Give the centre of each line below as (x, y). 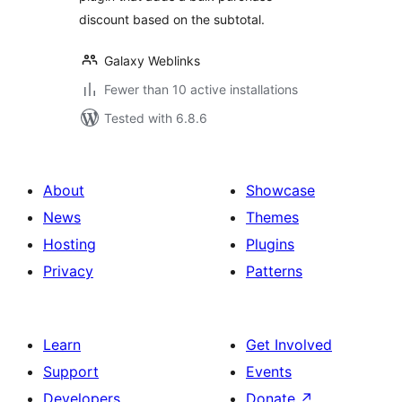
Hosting (70, 244)
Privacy (68, 271)
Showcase (280, 190)
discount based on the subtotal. (172, 19)
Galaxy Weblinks (152, 61)
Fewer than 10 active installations (201, 89)
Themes (272, 217)
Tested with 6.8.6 (156, 118)
